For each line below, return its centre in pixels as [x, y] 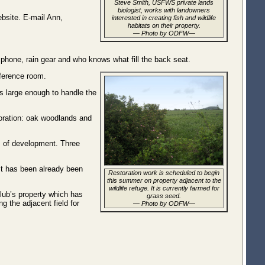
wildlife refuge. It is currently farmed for [164, 188]
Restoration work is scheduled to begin [164, 173]
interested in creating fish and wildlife [164, 18]
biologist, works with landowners [164, 10]
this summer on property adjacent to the [164, 180]
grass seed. [164, 196]
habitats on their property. [164, 25]
